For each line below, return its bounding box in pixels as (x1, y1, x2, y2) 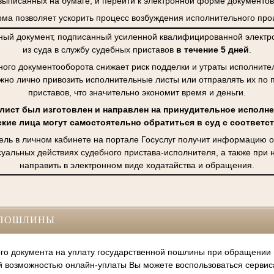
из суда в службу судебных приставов (22, 45, 176, 55)
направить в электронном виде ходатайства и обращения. (19, 160, 254, 171)
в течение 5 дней (176, 45, 249, 55)
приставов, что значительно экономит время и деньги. (28, 87, 246, 98)
